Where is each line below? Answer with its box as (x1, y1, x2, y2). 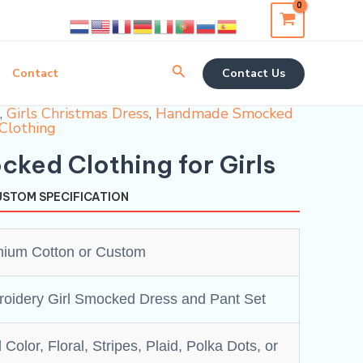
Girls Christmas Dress (6, 104, 149, 123)
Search (170, 62, 216, 81)
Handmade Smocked (156, 104, 293, 123)
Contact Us (222, 65, 285, 81)
